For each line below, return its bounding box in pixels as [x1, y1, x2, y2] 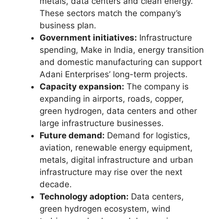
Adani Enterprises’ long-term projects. [40, 69, 188, 80]
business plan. [40, 21, 96, 31]
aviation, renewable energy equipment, [40, 143, 193, 153]
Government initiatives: [40, 33, 137, 43]
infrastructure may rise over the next [40, 167, 182, 177]
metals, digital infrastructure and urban [40, 155, 193, 165]
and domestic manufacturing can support [40, 57, 202, 67]
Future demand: [40, 131, 105, 141]
